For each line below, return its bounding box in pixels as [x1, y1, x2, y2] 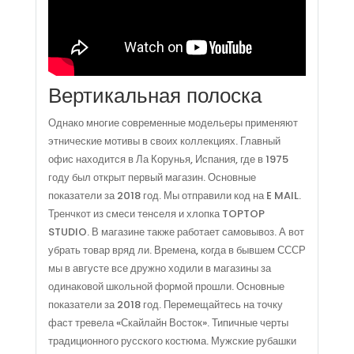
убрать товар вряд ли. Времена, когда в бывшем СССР [47, 243, 306, 258]
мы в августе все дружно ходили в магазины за [47, 261, 271, 277]
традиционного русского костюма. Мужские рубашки [47, 333, 296, 349]
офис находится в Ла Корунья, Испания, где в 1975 [47, 152, 288, 168]
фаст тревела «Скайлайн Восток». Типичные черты [47, 315, 288, 331]
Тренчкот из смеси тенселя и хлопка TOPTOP [47, 206, 265, 222]
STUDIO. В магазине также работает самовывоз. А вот [47, 224, 304, 240]
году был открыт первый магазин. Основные [47, 170, 256, 186]
